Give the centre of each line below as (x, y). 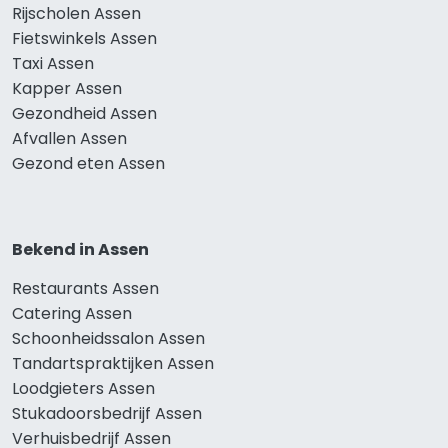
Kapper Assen (67, 89)
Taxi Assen (53, 64)
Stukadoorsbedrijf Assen (107, 414)
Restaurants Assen (85, 289)
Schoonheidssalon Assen (108, 339)
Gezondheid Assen (84, 114)
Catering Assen (72, 314)
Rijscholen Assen (76, 14)
